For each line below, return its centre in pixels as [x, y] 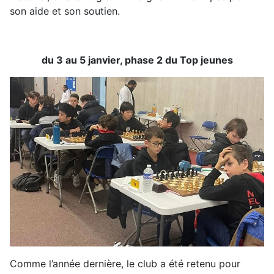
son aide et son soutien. [65, 11]
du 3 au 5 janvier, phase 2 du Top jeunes [137, 60]
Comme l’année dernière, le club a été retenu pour [125, 263]
